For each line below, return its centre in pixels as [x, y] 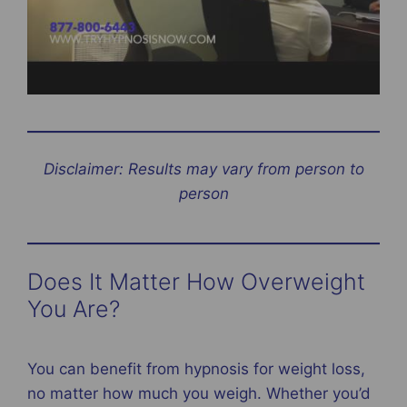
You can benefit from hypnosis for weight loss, [196, 368]
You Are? [77, 309]
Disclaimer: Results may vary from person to [203, 169]
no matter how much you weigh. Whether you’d [199, 393]
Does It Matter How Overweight [196, 282]
